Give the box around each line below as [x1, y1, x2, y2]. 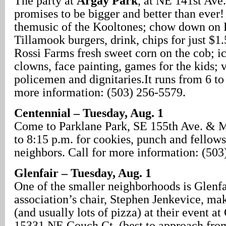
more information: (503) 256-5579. [14, 85, 186, 99]
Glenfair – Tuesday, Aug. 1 [14, 166, 151, 180]
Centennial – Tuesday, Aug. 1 [14, 106, 163, 120]
